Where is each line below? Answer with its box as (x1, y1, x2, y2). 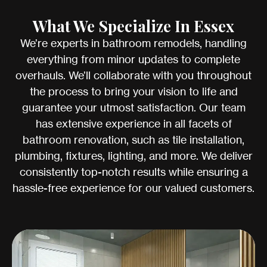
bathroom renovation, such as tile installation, (23, 133, 244, 147)
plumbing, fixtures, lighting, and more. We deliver (14, 149, 253, 163)
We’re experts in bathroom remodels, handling (20, 36, 247, 50)
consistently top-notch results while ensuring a (19, 165, 248, 179)
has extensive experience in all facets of (35, 117, 232, 131)
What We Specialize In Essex (33, 15, 234, 37)
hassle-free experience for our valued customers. (13, 181, 254, 195)
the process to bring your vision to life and (29, 85, 238, 98)
